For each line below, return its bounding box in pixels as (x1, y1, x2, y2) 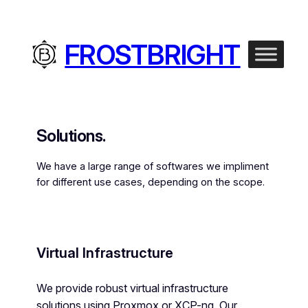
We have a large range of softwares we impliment (36, 159, 269, 173)
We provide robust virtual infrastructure (36, 280, 228, 295)
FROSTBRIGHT (65, 38, 241, 71)
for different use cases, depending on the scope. (36, 175, 265, 188)
